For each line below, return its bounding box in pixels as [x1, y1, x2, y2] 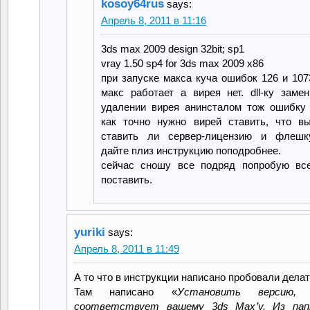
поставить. [101, 173, 152, 185]
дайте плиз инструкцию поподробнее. [101, 144, 281, 156]
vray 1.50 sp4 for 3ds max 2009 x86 [101, 57, 264, 69]
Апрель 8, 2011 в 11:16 [101, 14, 206, 26]
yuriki [74, 225, 105, 239]
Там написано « [74, 285, 177, 298]
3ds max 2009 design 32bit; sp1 [101, 42, 244, 55]
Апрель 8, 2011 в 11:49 [74, 242, 179, 255]
